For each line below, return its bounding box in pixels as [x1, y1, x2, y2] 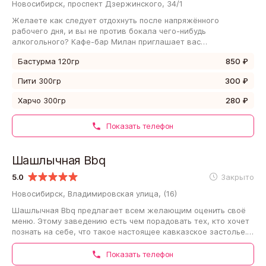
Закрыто [221, 172, 254, 182]
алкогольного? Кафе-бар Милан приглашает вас [12, 36, 201, 46]
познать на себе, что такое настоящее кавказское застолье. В [12, 226, 254, 236]
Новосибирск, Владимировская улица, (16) [12, 188, 177, 198]
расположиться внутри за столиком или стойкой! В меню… [12, 47, 241, 57]
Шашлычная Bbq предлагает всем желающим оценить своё [12, 205, 246, 215]
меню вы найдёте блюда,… [12, 237, 118, 247]
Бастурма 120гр [18, 56, 80, 66]
